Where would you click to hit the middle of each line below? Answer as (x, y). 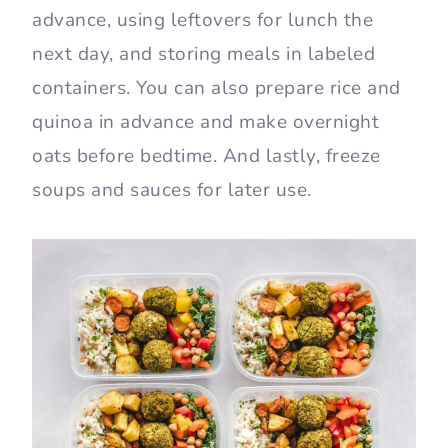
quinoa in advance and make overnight (205, 122)
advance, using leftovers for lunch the (202, 20)
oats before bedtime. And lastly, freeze (206, 156)
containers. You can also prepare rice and (216, 88)
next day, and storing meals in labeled (203, 54)
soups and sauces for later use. (172, 190)
